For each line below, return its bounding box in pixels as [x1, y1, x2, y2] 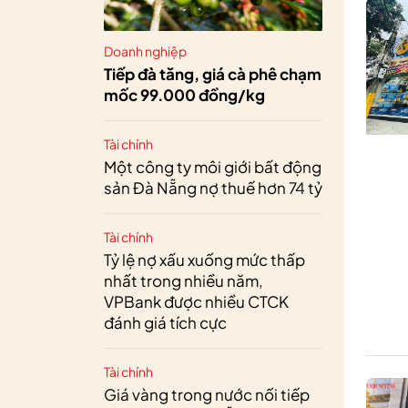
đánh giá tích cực [104, 311, 227, 332]
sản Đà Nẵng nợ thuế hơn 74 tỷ [104, 177, 322, 198]
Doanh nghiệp [104, 42, 187, 59]
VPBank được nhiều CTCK [104, 291, 289, 311]
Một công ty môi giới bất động [104, 156, 321, 177]
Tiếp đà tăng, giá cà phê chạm [104, 63, 321, 84]
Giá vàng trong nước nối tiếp [104, 383, 310, 404]
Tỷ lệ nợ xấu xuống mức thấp [104, 249, 305, 270]
